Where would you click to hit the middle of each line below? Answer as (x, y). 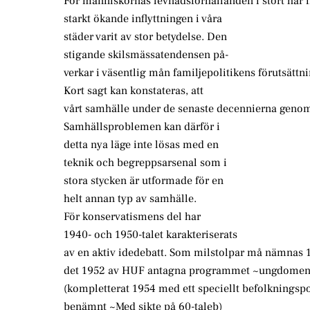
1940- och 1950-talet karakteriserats (151, 235)
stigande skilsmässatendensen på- (146, 55)
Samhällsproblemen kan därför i (142, 127)
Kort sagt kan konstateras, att (134, 91)
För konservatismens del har (132, 217)
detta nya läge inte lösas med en (141, 145)
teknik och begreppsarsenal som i (145, 163)
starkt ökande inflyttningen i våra (143, 19)
